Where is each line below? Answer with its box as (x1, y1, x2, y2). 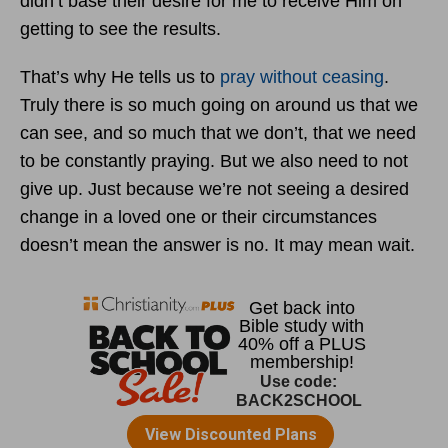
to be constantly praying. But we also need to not (20, 151, 408, 171)
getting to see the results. (20, 19, 221, 39)
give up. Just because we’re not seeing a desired (20, 179, 409, 199)
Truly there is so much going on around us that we (20, 95, 418, 115)
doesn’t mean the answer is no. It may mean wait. (20, 235, 415, 255)
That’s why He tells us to (20, 67, 220, 87)
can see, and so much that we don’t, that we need (20, 123, 416, 143)
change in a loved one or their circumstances (20, 207, 377, 227)
